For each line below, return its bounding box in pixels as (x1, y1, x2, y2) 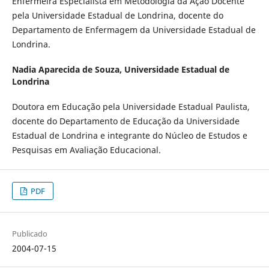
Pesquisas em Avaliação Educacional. (11, 144, 161, 156)
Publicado (11, 228, 47, 240)
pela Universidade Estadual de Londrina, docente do (11, 10, 223, 22)
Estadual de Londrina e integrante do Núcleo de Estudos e (11, 130, 247, 142)
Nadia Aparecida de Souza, (11, 64, 124, 76)
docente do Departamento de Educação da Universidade (11, 115, 240, 127)
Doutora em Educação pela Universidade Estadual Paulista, (11, 101, 250, 113)
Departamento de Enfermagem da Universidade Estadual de (11, 24, 256, 36)
